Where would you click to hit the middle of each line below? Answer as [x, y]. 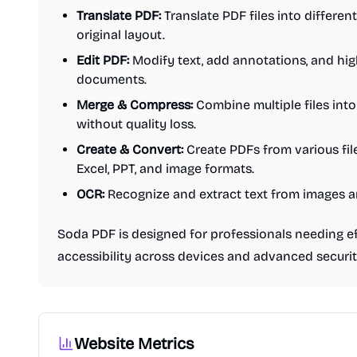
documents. [112, 79]
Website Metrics [134, 343]
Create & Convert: [130, 149]
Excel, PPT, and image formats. [165, 169]
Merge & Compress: [135, 105]
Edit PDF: [103, 60]
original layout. [121, 35]
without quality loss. [136, 124]
